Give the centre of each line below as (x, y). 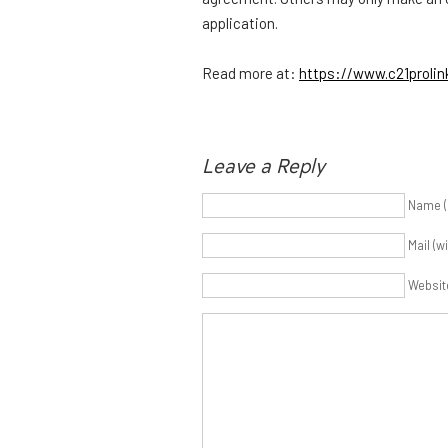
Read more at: (250, 73)
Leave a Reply (263, 164)
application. (240, 23)
